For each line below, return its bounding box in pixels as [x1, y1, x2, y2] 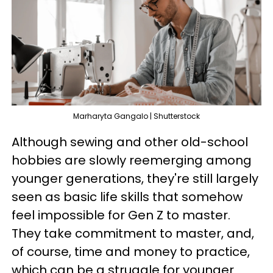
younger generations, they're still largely [12, 169, 258, 187]
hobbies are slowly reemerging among [12, 151, 252, 169]
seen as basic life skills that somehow [12, 188, 243, 205]
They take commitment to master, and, [12, 224, 254, 242]
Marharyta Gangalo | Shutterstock [73, 110, 200, 121]
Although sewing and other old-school [12, 133, 248, 151]
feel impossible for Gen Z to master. [12, 206, 230, 224]
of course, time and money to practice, [12, 243, 250, 260]
